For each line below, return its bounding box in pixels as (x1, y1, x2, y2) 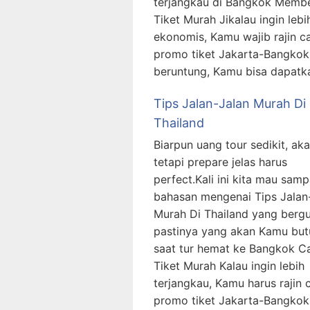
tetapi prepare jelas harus (154, 155, 287, 170)
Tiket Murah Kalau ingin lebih (154, 259, 304, 273)
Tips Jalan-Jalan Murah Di (154, 96, 306, 111)
